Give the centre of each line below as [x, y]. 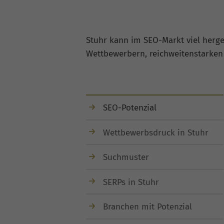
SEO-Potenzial [130, 108]
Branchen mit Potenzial [147, 207]
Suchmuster [126, 157]
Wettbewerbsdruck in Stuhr [156, 132]
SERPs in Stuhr [131, 182]
